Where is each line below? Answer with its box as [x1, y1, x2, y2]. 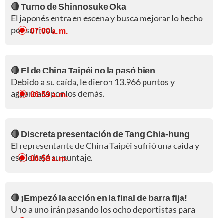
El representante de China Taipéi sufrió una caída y [11, 140, 199, 151]
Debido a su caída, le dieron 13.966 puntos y [11, 76, 175, 87]
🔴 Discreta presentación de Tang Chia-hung [11, 128, 190, 139]
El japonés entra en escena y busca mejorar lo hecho [11, 12, 203, 23]
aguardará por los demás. [11, 88, 105, 99]
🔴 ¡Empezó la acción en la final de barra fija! [11, 192, 187, 203]
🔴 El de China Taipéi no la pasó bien [11, 64, 155, 75]
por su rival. [11, 24, 54, 35]
